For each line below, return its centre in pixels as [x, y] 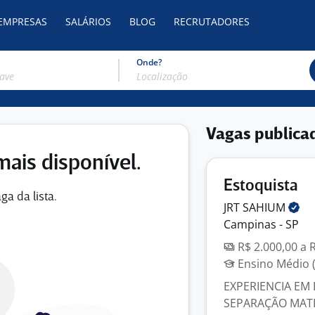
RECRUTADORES [212, 21]
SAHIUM [265, 207]
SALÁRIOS [88, 21]
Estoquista [261, 186]
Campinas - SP [261, 224]
